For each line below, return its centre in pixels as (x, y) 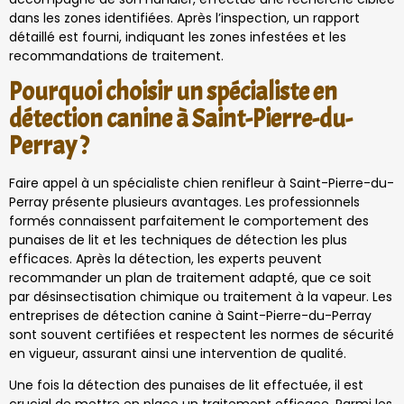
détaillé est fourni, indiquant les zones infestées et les (178, 37)
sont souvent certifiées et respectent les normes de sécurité (202, 334)
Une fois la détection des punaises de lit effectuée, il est (186, 386)
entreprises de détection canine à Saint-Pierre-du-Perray (190, 315)
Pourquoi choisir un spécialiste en (173, 92)
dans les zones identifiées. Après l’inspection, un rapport (184, 18)
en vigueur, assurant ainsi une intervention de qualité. (178, 353)
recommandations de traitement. (116, 55)
